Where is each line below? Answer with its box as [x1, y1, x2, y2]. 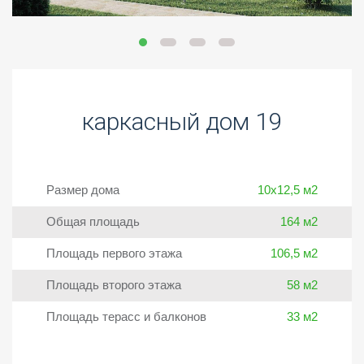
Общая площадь [45, 214, 140, 228]
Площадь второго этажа [45, 278, 181, 292]
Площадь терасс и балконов [45, 310, 206, 323]
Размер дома [45, 183, 119, 197]
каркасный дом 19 [81, 107, 283, 136]
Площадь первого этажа [45, 246, 182, 260]
